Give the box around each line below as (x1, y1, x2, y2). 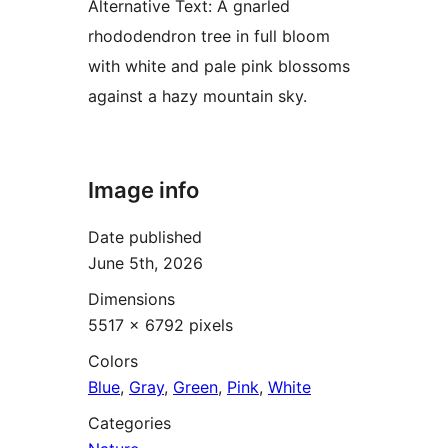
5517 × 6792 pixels (88, 314, 233, 335)
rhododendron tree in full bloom (88, 26, 330, 46)
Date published (88, 226, 202, 247)
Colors (88, 350, 138, 371)
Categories (88, 412, 171, 433)
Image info (88, 177, 199, 204)
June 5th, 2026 (88, 252, 203, 273)
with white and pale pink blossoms (88, 56, 350, 76)
